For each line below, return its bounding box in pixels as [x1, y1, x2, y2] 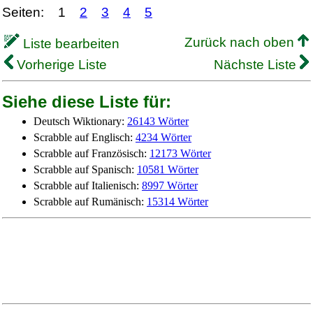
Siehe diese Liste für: [2, 92, 171, 111]
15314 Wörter [147, 196, 208, 208]
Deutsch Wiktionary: [34, 115, 127, 127]
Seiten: [2, 5, 44, 20]
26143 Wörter [127, 115, 189, 127]
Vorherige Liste [13, 57, 107, 72]
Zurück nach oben [184, 35, 298, 50]
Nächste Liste [214, 57, 300, 72]
